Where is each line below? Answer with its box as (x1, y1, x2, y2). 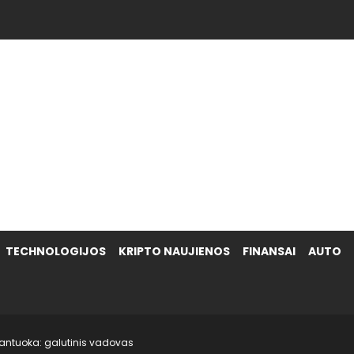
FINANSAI (243, 243, 296, 259)
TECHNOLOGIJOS (6, 243, 106, 259)
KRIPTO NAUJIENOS (119, 243, 230, 259)
